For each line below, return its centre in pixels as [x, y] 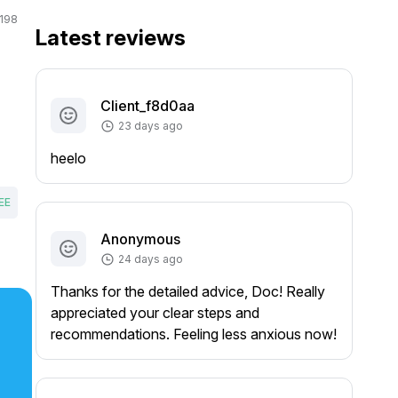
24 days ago [150, 259]
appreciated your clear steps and [155, 313]
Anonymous [140, 239]
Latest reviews [110, 38]
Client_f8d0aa [147, 106]
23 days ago [150, 126]
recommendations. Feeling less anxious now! [193, 334]
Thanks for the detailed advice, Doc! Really [187, 291]
